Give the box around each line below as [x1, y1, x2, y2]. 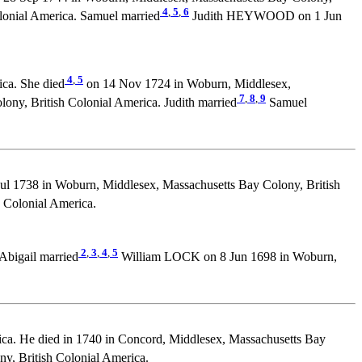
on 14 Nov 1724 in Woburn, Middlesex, [83, 77, 291, 91]
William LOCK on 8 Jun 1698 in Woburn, [118, 250, 337, 264]
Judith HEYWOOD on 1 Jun [189, 9, 342, 23]
